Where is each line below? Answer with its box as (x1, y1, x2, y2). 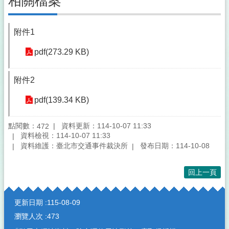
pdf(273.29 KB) (34, 48, 89, 56)
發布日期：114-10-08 (140, 142, 210, 150)
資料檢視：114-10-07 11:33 (20, 131, 110, 140)
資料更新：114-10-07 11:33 (61, 121, 151, 130)
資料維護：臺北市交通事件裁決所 (20, 142, 128, 150)
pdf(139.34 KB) (34, 96, 89, 104)
